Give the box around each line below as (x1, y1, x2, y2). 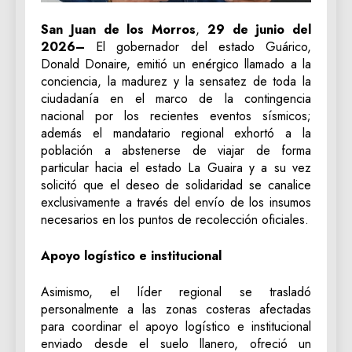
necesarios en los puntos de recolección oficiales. (41, 211, 309, 229)
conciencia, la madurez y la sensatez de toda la (41, 72, 311, 91)
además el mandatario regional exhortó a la (41, 124, 311, 143)
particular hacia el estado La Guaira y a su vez (41, 159, 311, 178)
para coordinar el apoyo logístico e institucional (41, 317, 311, 336)
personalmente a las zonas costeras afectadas (41, 300, 311, 319)
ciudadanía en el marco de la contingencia (41, 90, 311, 108)
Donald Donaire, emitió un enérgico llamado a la (41, 55, 311, 74)
